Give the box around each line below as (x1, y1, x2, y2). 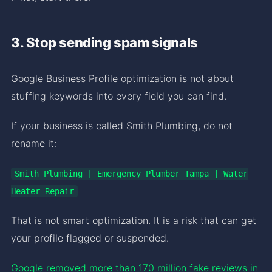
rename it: (11, 137, 56, 149)
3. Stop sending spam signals (11, 34, 198, 50)
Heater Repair (11, 186, 74, 196)
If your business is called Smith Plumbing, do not (11, 119, 233, 132)
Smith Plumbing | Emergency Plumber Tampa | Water (15, 168, 248, 178)
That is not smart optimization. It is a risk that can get (11, 214, 256, 226)
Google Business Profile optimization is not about (11, 72, 234, 84)
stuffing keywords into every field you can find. (11, 89, 226, 102)
